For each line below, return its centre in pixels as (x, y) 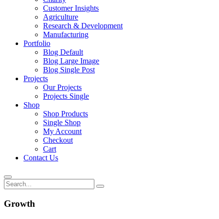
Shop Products (66, 114)
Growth (20, 203)
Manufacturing (66, 34)
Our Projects (62, 87)
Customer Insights (71, 8)
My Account (62, 131)
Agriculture (61, 17)
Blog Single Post (69, 70)
